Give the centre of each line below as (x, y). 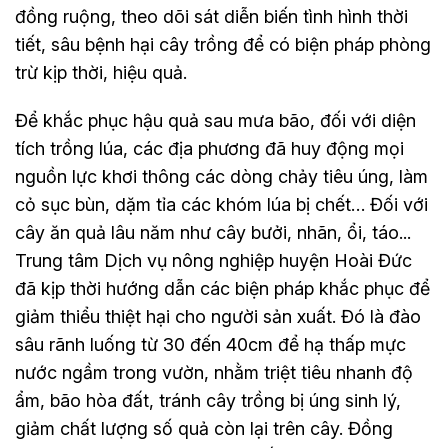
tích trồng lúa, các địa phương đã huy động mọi (209, 148)
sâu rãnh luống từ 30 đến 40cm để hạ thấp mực (210, 344)
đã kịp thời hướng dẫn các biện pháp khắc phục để (222, 288)
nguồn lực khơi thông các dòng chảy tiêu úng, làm (221, 176)
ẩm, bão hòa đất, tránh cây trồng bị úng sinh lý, (208, 400)
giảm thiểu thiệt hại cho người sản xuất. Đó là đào (218, 316)
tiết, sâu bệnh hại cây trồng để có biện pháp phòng (223, 44)
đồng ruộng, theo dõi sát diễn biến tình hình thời (211, 16)
